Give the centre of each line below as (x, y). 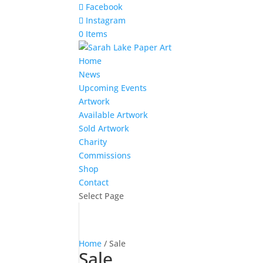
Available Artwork (114, 115)
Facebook (104, 7)
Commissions (105, 155)
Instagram (106, 20)
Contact (94, 182)
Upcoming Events (113, 88)
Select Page (102, 196)
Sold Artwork (104, 128)
